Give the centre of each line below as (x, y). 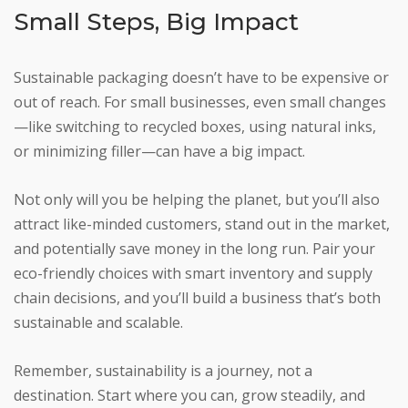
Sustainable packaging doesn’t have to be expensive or (201, 78)
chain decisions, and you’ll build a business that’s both (197, 298)
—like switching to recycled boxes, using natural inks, (195, 127)
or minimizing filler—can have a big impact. (159, 152)
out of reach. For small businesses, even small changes (200, 102)
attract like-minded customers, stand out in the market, (202, 224)
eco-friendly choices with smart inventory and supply (193, 274)
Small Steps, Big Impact (156, 22)
